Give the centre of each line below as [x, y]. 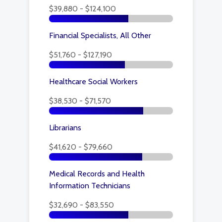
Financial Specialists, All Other [100, 35]
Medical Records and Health [97, 174]
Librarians [65, 128]
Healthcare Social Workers [93, 82]
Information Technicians [90, 186]
